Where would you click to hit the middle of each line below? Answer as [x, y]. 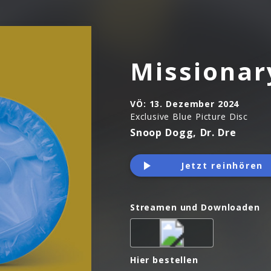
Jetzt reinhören [222, 165]
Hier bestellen [164, 260]
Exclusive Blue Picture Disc [189, 116]
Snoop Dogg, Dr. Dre [183, 132]
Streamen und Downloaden [195, 207]
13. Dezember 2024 [194, 103]
